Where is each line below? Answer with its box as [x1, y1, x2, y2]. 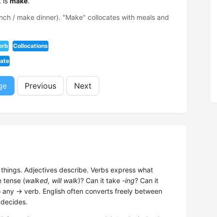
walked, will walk [25, 176, 78, 185]
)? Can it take [78, 176, 122, 185]
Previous [25, 81, 56, 91]
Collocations [13, 42, 48, 49]
